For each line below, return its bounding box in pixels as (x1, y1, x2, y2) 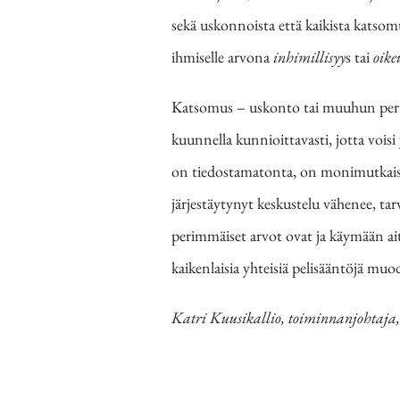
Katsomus (171, 96, 233, 117)
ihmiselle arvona (171, 46, 270, 67)
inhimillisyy (273, 46, 346, 67)
